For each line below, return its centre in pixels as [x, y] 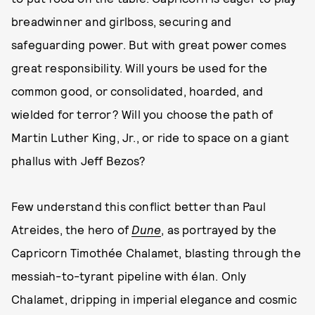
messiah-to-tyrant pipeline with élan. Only [129, 276]
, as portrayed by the [219, 229]
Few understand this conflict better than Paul [139, 206]
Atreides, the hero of [72, 229]
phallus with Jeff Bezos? [78, 160]
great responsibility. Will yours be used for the [140, 67]
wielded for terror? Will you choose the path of [142, 114]
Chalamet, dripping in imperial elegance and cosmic [154, 299]
